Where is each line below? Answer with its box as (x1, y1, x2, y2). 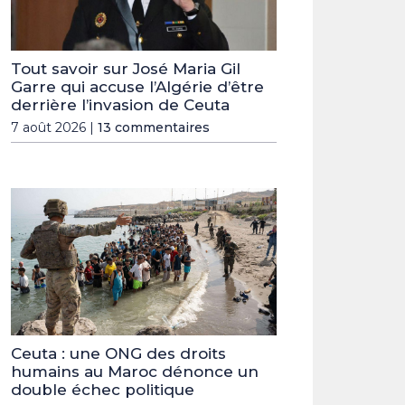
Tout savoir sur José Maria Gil (11, 59, 240, 78)
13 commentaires (98, 118, 210, 136)
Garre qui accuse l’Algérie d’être (11, 77, 264, 96)
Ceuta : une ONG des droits (11, 344, 226, 363)
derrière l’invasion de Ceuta (11, 95, 230, 114)
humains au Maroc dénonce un (11, 363, 259, 381)
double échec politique (11, 381, 194, 400)
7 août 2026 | (11, 118, 98, 136)
